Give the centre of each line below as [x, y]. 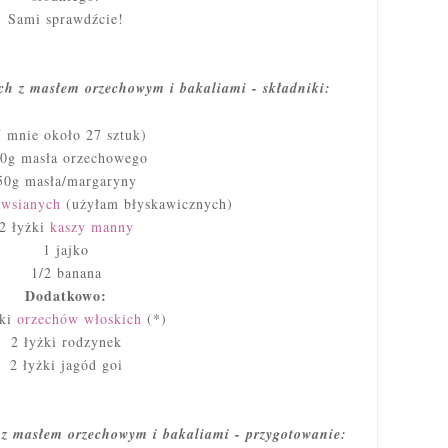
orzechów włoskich [79, 319]
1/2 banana [66, 273]
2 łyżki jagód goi [66, 365]
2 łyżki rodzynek [66, 342]
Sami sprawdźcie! [66, 19]
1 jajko [66, 250]
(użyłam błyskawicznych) [147, 204]
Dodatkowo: [66, 296]
